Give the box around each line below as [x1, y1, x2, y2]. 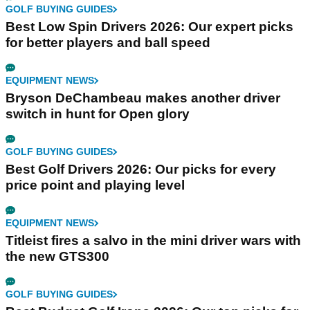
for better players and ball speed [6, 35, 210, 51]
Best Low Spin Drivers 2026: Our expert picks [6, 19, 293, 35]
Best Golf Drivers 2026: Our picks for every [6, 162, 276, 177]
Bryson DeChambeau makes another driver [6, 91, 280, 106]
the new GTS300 [6, 249, 109, 264]
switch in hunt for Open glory [6, 107, 190, 122]
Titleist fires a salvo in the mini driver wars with [6, 233, 301, 248]
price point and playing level [6, 178, 185, 193]
